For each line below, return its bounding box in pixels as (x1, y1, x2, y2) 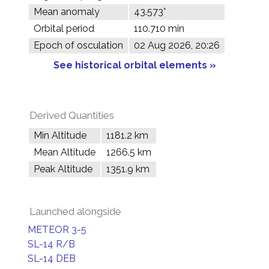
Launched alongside (29, 205, 121, 217)
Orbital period (34, 23, 94, 34)
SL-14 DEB (28, 253, 76, 264)
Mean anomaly (34, 6, 100, 17)
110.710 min (134, 23, 184, 34)
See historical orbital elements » (53, 59, 216, 71)
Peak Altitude (34, 163, 92, 175)
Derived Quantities (29, 109, 114, 121)
